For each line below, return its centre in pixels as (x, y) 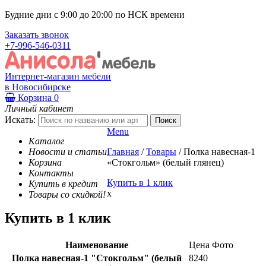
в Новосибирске (38, 87)
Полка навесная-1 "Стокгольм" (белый (96, 258)
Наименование (96, 245)
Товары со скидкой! (67, 194)
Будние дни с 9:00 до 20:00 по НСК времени (95, 15)
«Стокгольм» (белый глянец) (165, 162)
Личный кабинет (39, 108)
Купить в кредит (63, 183)
